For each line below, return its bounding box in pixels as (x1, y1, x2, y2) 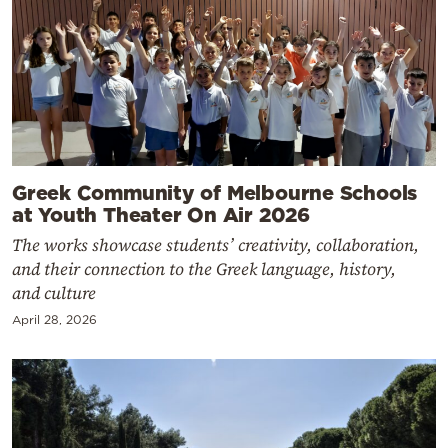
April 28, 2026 (12, 313, 97, 327)
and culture (12, 281, 96, 306)
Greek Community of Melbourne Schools (12, 181, 418, 204)
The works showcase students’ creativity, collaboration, (12, 233, 419, 258)
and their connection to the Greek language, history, (12, 257, 396, 282)
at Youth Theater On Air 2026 (12, 203, 316, 226)
